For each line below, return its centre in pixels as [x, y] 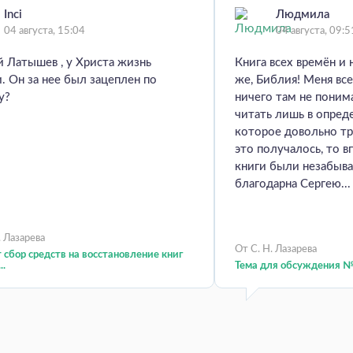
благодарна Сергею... [293, 184]
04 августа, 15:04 [45, 31]
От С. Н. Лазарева [276, 249]
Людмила [303, 14]
